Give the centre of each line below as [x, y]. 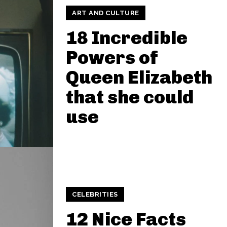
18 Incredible [127, 38]
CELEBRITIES [95, 194]
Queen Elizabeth [139, 77]
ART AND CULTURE [106, 13]
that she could [130, 97]
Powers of [112, 58]
